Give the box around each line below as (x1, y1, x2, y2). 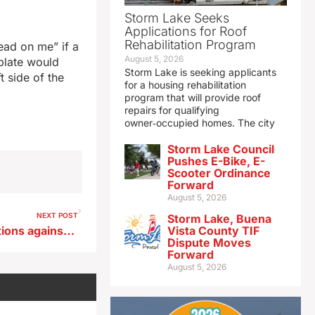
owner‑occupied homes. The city (124, 117, 275, 129)
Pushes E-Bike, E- (167, 154, 265, 169)
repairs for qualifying (124, 104, 219, 117)
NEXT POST (36, 211, 78, 220)
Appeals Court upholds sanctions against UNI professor (63, 224, 75, 238)
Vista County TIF (167, 224, 259, 238)
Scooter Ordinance (167, 166, 271, 181)
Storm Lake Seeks (124, 11, 229, 26)
